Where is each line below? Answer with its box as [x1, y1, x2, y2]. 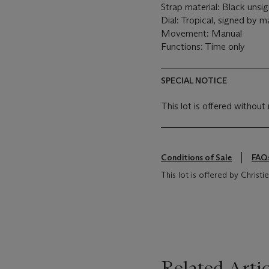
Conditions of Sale [161, 152, 232, 163]
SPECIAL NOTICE [161, 75, 227, 86]
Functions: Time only [161, 41, 246, 52]
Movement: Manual [161, 28, 242, 39]
